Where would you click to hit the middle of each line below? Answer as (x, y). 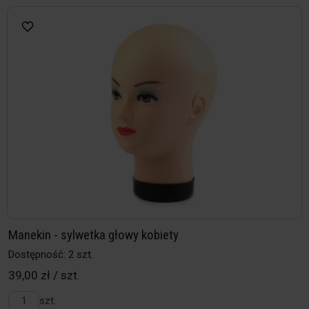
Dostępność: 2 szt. (51, 255)
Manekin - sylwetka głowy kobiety (93, 235)
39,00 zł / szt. (44, 276)
